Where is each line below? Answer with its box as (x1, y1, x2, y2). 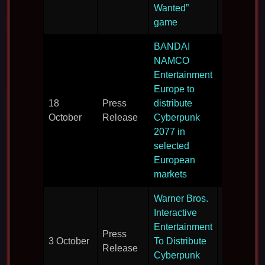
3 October (49, 236, 89, 247)
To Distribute (154, 236, 206, 247)
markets (154, 169, 187, 180)
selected (154, 141, 189, 151)
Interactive (154, 208, 197, 218)
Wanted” (154, 3, 189, 14)
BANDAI (154, 41, 190, 52)
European (154, 155, 195, 166)
